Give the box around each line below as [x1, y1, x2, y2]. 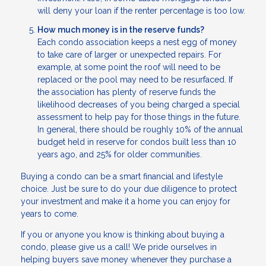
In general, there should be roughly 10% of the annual [37, 124, 243, 134]
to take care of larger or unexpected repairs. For [37, 49, 221, 59]
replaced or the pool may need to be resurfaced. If [37, 74, 233, 84]
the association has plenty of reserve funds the [37, 87, 216, 97]
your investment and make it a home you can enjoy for [21, 197, 230, 207]
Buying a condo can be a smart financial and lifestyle [21, 172, 223, 182]
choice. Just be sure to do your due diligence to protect [21, 184, 237, 194]
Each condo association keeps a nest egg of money [37, 37, 237, 47]
